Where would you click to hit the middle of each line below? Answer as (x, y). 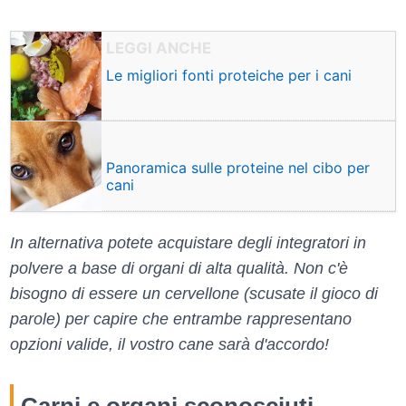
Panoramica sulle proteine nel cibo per (238, 167)
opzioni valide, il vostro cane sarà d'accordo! (169, 344)
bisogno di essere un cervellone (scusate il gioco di (194, 293)
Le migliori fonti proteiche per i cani (229, 75)
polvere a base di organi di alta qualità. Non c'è (179, 268)
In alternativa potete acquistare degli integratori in (188, 242)
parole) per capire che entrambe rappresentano (181, 319)
